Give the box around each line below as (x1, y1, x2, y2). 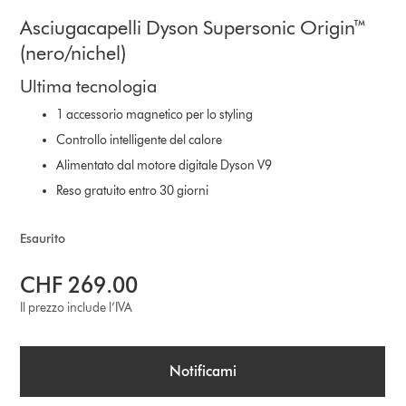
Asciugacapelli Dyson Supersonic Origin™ (20, 14, 369, 40)
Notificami (169, 362, 237, 380)
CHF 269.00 (20, 271, 139, 298)
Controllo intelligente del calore (56, 131, 223, 148)
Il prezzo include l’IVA (20, 299, 133, 315)
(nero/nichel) (20, 40, 127, 65)
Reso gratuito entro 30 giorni (56, 182, 209, 198)
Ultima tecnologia (20, 74, 158, 97)
